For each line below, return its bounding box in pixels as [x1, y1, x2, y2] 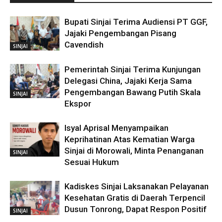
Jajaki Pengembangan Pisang [64, 28, 176, 39]
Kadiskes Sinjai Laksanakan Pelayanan [64, 181, 209, 192]
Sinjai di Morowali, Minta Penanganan [64, 146, 204, 156]
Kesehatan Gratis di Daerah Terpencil [64, 193, 205, 203]
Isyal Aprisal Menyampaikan [64, 123, 168, 133]
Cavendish [64, 40, 104, 50]
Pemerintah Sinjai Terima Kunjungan [64, 64, 201, 75]
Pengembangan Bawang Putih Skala [64, 87, 201, 98]
